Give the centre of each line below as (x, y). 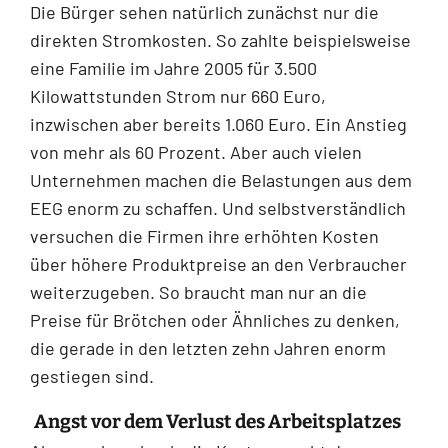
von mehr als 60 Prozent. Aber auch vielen (196, 152)
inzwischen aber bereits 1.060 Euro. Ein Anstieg (218, 124)
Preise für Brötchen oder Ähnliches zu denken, (215, 320)
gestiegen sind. (92, 376)
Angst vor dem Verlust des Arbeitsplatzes (217, 422)
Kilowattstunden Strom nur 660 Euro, (178, 96)
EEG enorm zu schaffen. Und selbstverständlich (218, 208)
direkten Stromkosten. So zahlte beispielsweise (220, 40)
